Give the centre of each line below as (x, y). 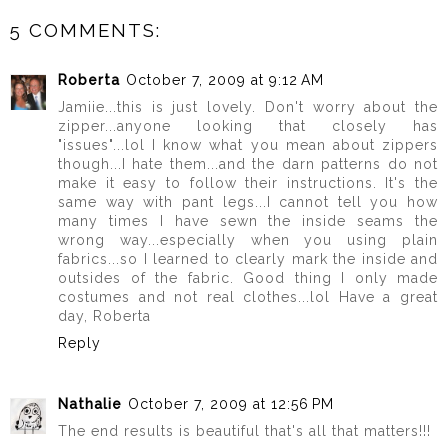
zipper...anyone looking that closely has (248, 126)
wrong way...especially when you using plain (248, 240)
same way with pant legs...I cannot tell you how (248, 202)
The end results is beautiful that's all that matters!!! (244, 430)
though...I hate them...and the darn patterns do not (248, 164)
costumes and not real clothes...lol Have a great (248, 297)
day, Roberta (104, 316)
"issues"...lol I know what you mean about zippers (248, 145)
